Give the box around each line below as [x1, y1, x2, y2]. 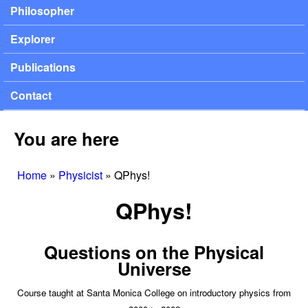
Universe [117, 255, 191, 281]
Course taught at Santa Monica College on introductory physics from [17, 285, 291, 299]
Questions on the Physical [44, 239, 264, 265]
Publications [10, 59, 76, 76]
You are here [14, 125, 119, 151]
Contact [10, 87, 52, 104]
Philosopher [10, 3, 74, 19]
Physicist [58, 166, 102, 183]
